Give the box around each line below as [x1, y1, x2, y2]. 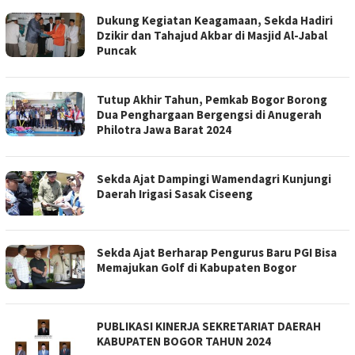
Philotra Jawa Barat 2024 [97, 122, 231, 138]
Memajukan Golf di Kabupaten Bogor [97, 260, 296, 276]
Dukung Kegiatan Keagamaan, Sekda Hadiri [97, 13, 333, 29]
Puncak [97, 43, 136, 59]
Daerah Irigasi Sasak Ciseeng [97, 186, 253, 202]
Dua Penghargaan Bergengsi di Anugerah [97, 107, 322, 123]
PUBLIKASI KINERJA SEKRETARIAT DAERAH [97, 319, 321, 334]
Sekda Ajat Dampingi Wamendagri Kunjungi [97, 171, 331, 187]
